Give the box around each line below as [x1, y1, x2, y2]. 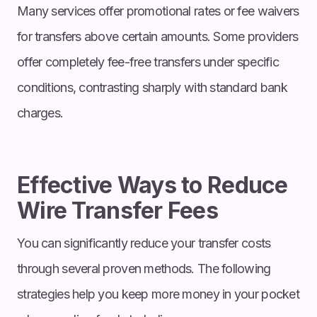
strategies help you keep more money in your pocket [17, 286, 299, 301]
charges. [17, 105, 64, 120]
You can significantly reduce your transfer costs [17, 235, 271, 250]
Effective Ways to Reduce [17, 171, 288, 199]
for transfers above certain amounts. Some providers [17, 28, 299, 44]
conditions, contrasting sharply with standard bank [17, 79, 287, 95]
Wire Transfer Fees [17, 196, 219, 224]
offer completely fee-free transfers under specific [17, 54, 279, 69]
